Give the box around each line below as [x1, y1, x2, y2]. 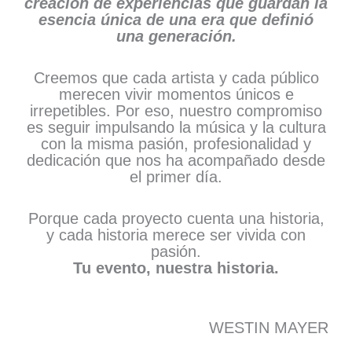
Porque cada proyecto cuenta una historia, [27, 209, 324, 227]
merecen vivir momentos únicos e [58, 85, 294, 103]
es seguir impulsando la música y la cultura [26, 118, 326, 136]
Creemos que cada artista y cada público [33, 68, 319, 86]
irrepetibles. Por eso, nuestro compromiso [30, 101, 322, 119]
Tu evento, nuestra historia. [73, 258, 279, 277]
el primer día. [130, 167, 222, 185]
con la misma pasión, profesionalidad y [41, 134, 311, 152]
